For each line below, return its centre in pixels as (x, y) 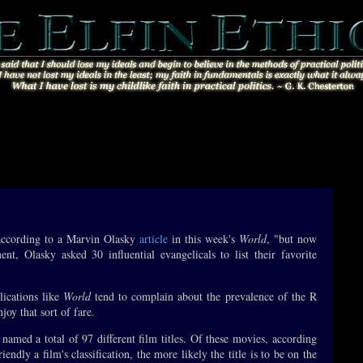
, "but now (291, 239)
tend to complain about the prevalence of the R (204, 296)
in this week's (203, 239)
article (153, 239)
